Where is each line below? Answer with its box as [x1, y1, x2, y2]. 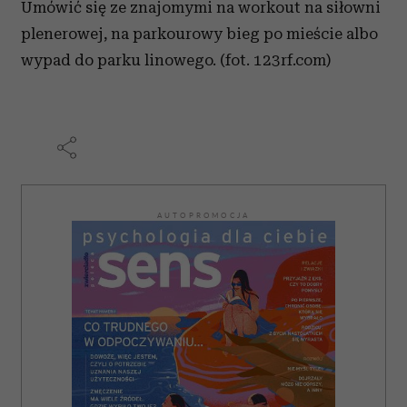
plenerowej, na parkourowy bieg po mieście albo [21, 25, 378, 44]
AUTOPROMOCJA [156, 211, 251, 221]
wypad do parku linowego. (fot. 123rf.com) [21, 51, 331, 70]
